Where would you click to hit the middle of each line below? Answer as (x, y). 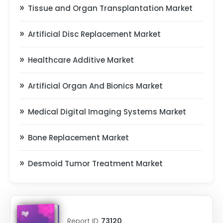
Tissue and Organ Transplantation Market (110, 8)
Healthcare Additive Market (81, 60)
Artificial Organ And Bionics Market (95, 86)
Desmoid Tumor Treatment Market (95, 164)
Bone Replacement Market (78, 138)
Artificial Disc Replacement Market (94, 34)
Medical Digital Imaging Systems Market (107, 112)
